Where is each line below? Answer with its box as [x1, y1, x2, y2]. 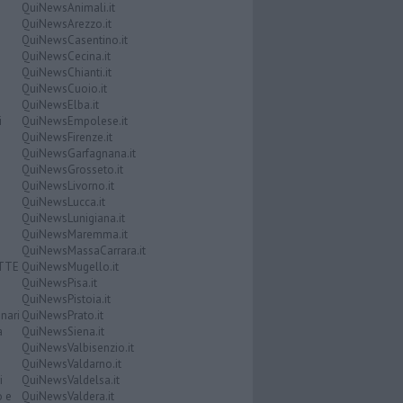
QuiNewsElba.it [21, 96, 99, 112]
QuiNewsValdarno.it [21, 355, 121, 372]
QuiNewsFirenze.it [21, 129, 112, 145]
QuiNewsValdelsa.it [21, 372, 120, 388]
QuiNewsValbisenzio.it [21, 339, 134, 355]
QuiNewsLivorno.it [21, 177, 114, 193]
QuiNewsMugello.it [21, 258, 119, 274]
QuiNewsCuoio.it [21, 80, 107, 96]
